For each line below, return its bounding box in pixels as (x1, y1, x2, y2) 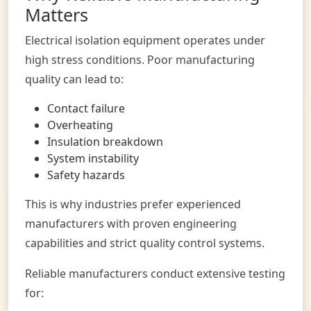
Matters (25, 2, 88, 26)
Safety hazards (47, 167, 125, 183)
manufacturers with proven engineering (25, 215, 237, 231)
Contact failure (47, 100, 125, 116)
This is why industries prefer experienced (25, 196, 241, 212)
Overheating (47, 117, 113, 133)
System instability (47, 150, 139, 166)
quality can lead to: (25, 71, 124, 87)
